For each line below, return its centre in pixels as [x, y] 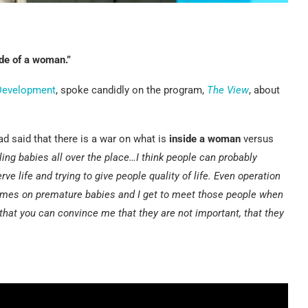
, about [264, 90]
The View [228, 90]
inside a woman [205, 139]
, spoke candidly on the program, [131, 90]
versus [257, 139]
